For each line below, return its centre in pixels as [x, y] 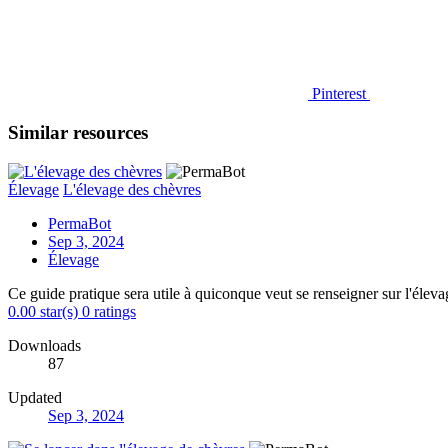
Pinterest [339, 94]
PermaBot [79, 223]
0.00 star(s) [43, 311]
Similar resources [78, 133]
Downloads [44, 345]
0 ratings [109, 311]
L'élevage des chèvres [132, 189]
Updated [35, 397]
